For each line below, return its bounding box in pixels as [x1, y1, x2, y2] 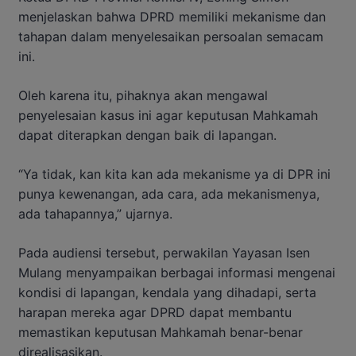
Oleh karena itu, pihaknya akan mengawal [18, 87, 268, 103]
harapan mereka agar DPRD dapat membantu [18, 304, 292, 320]
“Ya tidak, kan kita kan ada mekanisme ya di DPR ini [18, 165, 331, 182]
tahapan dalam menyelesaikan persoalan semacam [18, 28, 323, 44]
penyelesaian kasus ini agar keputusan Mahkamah [18, 106, 318, 123]
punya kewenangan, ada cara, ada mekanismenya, [18, 185, 319, 202]
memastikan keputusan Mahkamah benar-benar [18, 323, 303, 340]
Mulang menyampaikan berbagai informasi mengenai [18, 264, 335, 281]
